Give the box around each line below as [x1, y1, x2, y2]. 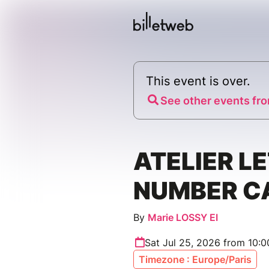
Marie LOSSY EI [148, 211, 218, 224]
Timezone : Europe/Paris [139, 253, 252, 266]
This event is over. [146, 74, 250, 89]
